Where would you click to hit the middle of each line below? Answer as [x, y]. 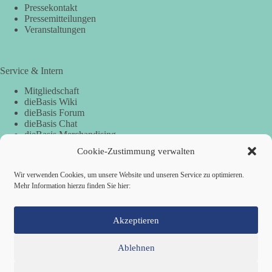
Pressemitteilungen [60, 19]
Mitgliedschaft [52, 91]
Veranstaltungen [55, 30]
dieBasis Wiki [51, 102]
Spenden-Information [54, 214]
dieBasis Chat [51, 124]
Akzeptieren [136, 220]
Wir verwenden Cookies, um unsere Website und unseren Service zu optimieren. [129, 175]
